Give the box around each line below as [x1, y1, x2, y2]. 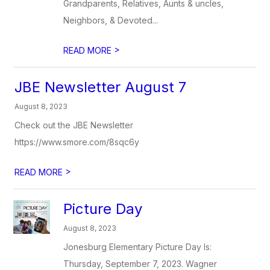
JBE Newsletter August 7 [14, 78, 187, 96]
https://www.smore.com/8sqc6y [14, 137, 140, 147]
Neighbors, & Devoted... [63, 15, 159, 25]
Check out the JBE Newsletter [14, 120, 134, 130]
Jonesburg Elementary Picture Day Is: [63, 242, 212, 252]
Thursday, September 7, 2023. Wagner [63, 259, 218, 269]
